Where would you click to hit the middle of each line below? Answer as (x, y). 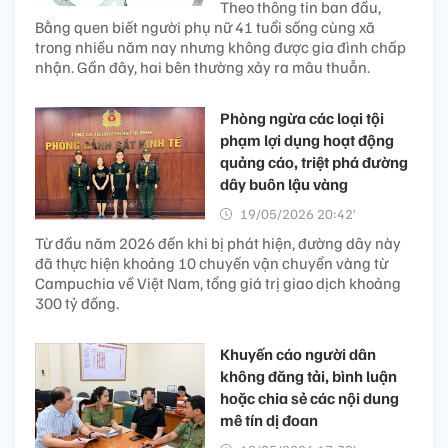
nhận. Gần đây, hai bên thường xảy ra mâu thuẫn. (202, 66)
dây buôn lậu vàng (284, 183)
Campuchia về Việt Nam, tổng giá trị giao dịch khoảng (218, 282)
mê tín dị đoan (269, 419)
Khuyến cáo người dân (298, 353)
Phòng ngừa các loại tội (302, 117)
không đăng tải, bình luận (308, 375)
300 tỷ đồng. (77, 302)
